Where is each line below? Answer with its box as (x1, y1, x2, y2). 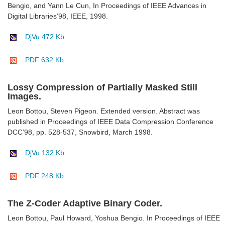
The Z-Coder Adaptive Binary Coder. (8, 198, 162, 209)
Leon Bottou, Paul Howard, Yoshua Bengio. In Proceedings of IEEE (8, 214, 220, 222)
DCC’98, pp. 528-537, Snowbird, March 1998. (8, 128, 153, 137)
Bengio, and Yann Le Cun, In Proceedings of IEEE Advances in (8, 2, 206, 10)
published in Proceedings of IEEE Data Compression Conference (8, 118, 213, 126)
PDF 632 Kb (25, 56, 64, 64)
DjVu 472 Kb (25, 33, 64, 41)
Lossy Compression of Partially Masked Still (8, 82, 197, 93)
